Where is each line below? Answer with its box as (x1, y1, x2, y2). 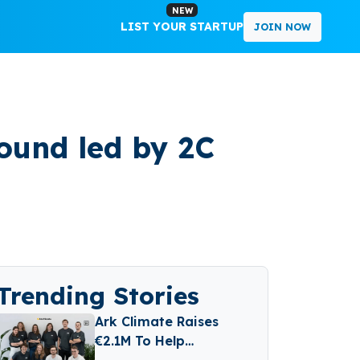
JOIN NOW (254, 20, 311, 33)
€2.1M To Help (95, 333, 186, 349)
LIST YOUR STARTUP (121, 19, 243, 34)
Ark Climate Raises (95, 313, 219, 329)
